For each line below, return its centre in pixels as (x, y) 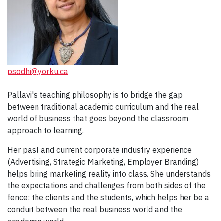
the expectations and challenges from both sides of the (107, 186)
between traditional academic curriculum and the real (103, 107)
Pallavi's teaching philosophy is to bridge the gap (95, 95)
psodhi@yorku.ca (38, 71)
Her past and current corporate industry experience (100, 150)
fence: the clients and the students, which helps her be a (108, 198)
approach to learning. (46, 130)
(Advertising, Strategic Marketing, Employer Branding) (103, 162)
